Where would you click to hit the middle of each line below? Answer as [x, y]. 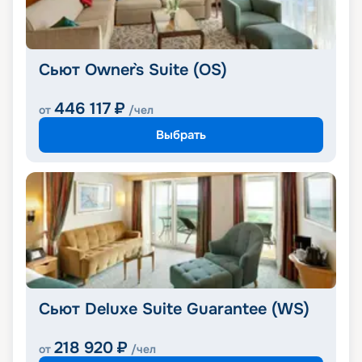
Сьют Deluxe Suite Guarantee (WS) [174, 309]
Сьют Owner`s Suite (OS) [133, 70]
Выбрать [181, 135]
